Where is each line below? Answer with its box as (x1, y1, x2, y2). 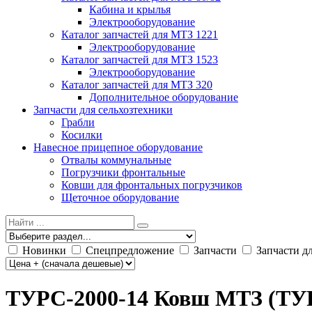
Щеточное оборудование (61, 192, 179, 204)
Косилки (61, 129, 102, 141)
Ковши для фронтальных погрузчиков (61, 179, 242, 192)
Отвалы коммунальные (61, 154, 171, 166)
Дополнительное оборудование (89, 91, 238, 104)
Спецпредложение (83, 244, 177, 257)
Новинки (19, 244, 69, 257)
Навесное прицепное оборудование (33, 141, 203, 154)
